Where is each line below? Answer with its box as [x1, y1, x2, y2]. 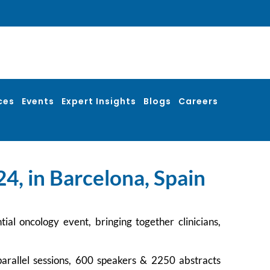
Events [22, 95, 54, 107]
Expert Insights [61, 95, 136, 107]
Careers [178, 95, 218, 107]
